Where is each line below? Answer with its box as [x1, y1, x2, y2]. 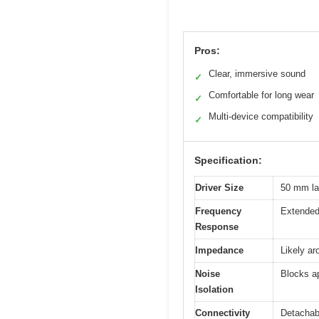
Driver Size [195, 182, 244, 194]
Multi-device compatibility [209, 111, 313, 122]
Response [195, 221, 239, 233]
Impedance [195, 245, 244, 256]
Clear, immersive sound [209, 68, 305, 80]
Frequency [195, 206, 241, 217]
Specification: [194, 155, 262, 167]
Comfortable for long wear [209, 90, 314, 101]
